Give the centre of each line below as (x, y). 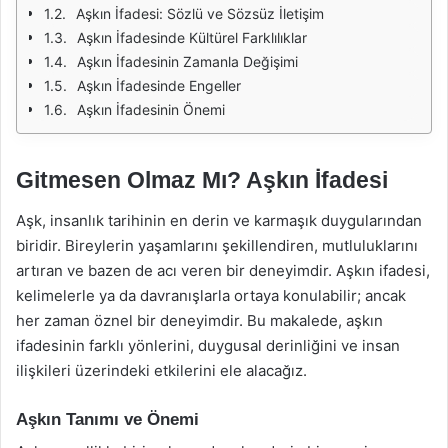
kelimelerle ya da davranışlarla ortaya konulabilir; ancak (211, 295)
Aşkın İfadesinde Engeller (159, 85)
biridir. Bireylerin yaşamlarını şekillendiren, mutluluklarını (217, 245)
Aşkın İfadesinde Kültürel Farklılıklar (192, 37)
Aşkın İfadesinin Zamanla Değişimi (187, 61)
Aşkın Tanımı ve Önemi (107, 419)
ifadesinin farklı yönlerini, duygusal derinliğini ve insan (208, 345)
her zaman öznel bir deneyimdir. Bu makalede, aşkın (199, 320)
